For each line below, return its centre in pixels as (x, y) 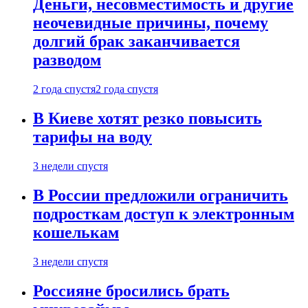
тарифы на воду (92, 137)
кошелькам (76, 232)
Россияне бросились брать (131, 290)
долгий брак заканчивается (136, 42)
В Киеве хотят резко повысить (147, 119)
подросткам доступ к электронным (164, 213)
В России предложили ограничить (161, 195)
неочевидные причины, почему (151, 23)
